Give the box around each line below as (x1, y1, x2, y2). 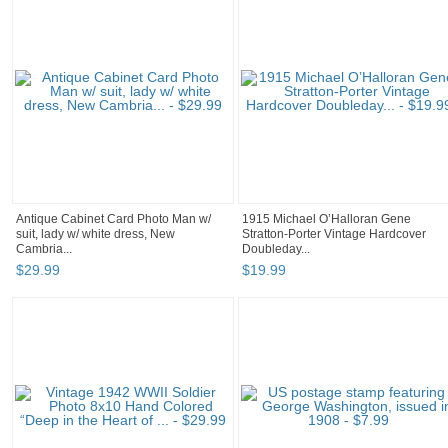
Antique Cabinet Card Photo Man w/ (16, 212, 211, 227)
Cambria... (16, 242, 72, 257)
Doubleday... (242, 242, 310, 257)
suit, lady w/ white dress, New (16, 227, 175, 242)
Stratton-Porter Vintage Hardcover (242, 227, 426, 242)
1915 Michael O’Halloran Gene (242, 212, 411, 227)
